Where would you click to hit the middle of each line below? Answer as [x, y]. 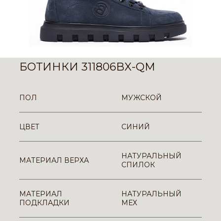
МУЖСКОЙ [142, 98]
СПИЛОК [138, 165]
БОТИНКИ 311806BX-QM [87, 67]
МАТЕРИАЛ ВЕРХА [54, 160]
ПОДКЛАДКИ [44, 203]
